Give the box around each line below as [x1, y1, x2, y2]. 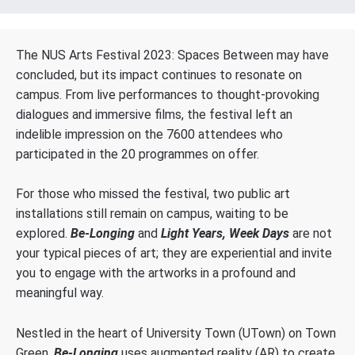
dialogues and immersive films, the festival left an [16, 106, 292, 122]
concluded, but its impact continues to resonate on [16, 67, 302, 82]
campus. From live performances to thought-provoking [16, 86, 319, 102]
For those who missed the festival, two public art [16, 186, 290, 202]
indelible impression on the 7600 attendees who [16, 126, 283, 142]
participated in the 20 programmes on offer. [16, 146, 259, 162]
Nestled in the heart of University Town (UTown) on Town [16, 325, 336, 341]
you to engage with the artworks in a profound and [16, 265, 296, 281]
